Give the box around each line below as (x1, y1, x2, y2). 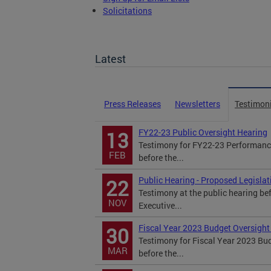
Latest (95, 51, 126, 66)
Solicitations (103, 5, 152, 16)
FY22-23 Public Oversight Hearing (139, 126, 267, 138)
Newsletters (175, 98, 220, 109)
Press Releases (104, 98, 161, 109)
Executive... (139, 200, 182, 211)
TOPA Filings (103, 18, 152, 29)
